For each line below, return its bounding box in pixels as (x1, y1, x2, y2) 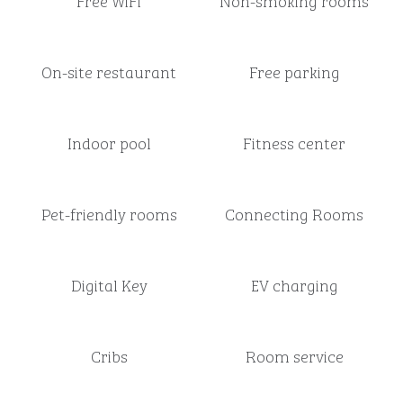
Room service (245, 343, 344, 368)
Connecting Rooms (225, 201, 363, 226)
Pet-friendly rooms (40, 201, 177, 226)
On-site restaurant (41, 58, 176, 84)
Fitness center (243, 130, 345, 155)
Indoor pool (67, 130, 151, 155)
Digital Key (70, 272, 148, 297)
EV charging (250, 272, 338, 297)
